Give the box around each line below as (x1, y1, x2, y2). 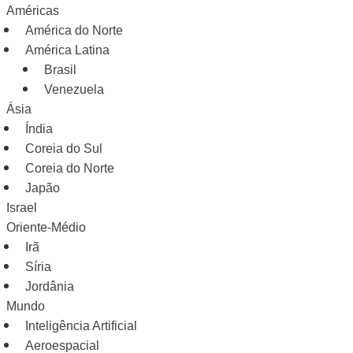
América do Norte (25, 24, 123, 37)
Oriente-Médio (6, 221, 86, 234)
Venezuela (44, 83, 104, 96)
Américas (6, 4, 59, 17)
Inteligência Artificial (25, 319, 137, 333)
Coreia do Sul (25, 142, 102, 155)
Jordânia (25, 280, 74, 293)
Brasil (44, 63, 76, 76)
